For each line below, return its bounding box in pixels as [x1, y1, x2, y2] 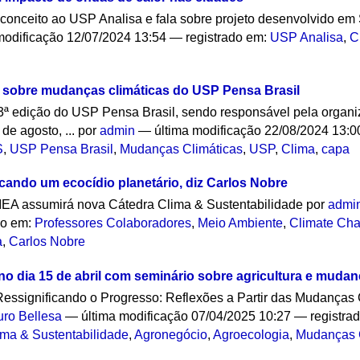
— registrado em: [170, 30, 271, 44]
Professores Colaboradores [35, 216, 192, 231]
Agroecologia [213, 328, 290, 342]
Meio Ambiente [198, 216, 284, 231]
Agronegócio [134, 328, 208, 342]
